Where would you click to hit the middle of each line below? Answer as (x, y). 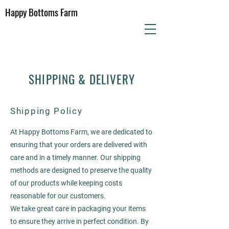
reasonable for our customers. (58, 196)
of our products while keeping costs (66, 183)
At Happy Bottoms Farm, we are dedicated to (81, 132)
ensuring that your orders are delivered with (79, 145)
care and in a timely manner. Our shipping (75, 157)
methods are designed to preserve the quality (81, 170)
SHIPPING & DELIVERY (82, 79)
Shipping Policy (47, 111)
